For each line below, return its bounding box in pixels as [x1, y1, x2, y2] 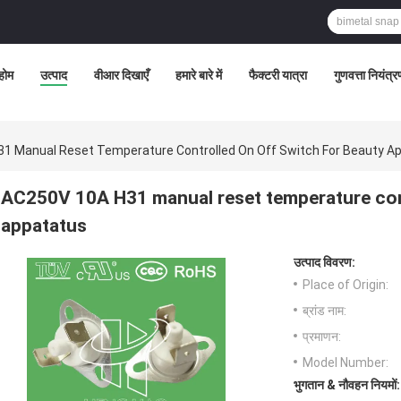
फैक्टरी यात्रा [249, 68, 307, 82]
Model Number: [303, 355, 388, 371]
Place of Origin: [303, 277, 388, 293]
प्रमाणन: [303, 329, 341, 345]
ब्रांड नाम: [303, 303, 346, 319]
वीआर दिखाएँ [94, 68, 149, 82]
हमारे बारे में [175, 68, 222, 82]
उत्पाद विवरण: [294, 255, 355, 270]
